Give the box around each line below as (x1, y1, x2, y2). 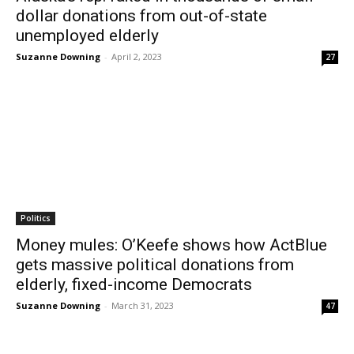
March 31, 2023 (111, 299, 174, 311)
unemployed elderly (16, 26, 159, 45)
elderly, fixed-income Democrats (16, 275, 252, 294)
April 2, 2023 (111, 51, 162, 62)
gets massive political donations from (16, 255, 294, 274)
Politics (21, 213, 51, 224)
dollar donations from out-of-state (16, 6, 267, 25)
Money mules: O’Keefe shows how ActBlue (16, 235, 327, 254)
